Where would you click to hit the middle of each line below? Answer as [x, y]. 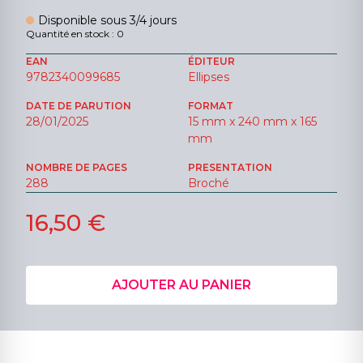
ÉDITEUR [211, 61]
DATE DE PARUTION [79, 106]
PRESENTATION [230, 167]
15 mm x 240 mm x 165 [252, 122]
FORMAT [211, 106]
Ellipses [209, 77]
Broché [209, 183]
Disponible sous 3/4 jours [108, 20]
